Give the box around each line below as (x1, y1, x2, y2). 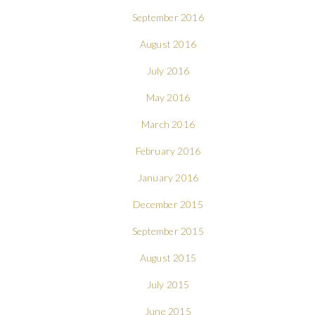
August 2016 (139, 37, 197, 50)
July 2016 (146, 64, 190, 77)
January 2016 (137, 171, 199, 184)
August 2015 (139, 251, 197, 264)
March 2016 (141, 117, 195, 130)
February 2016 (135, 144, 201, 157)
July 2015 (146, 278, 190, 290)
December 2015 (133, 198, 203, 210)
